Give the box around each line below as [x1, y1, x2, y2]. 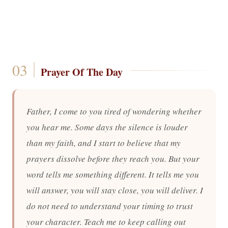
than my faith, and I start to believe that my [26, 137, 181, 149]
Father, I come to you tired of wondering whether [26, 105, 202, 117]
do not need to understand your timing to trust [26, 200, 193, 212]
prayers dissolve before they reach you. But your [26, 153, 199, 164]
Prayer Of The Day [40, 65, 123, 79]
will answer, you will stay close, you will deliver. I [26, 184, 203, 196]
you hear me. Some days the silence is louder [26, 121, 188, 133]
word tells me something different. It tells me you [26, 168, 199, 180]
